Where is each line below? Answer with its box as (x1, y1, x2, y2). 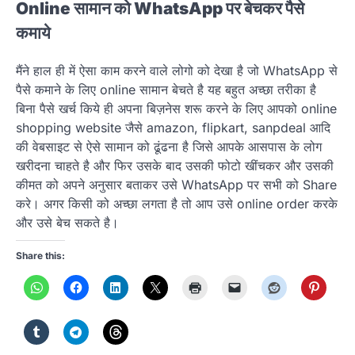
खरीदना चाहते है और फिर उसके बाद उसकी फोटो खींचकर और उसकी (16, 158, 334, 174)
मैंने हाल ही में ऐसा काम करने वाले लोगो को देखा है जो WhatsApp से (16, 63, 338, 79)
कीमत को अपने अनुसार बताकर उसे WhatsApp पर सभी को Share (16, 177, 337, 193)
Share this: (16, 250, 65, 262)
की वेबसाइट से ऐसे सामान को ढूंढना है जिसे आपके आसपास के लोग (16, 139, 322, 155)
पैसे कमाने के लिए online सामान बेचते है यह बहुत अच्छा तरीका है (16, 82, 316, 98)
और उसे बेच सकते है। (16, 215, 119, 231)
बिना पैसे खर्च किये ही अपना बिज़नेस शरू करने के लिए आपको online (16, 101, 337, 117)
